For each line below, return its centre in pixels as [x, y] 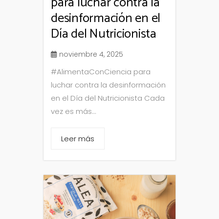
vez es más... [74, 111]
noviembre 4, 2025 [91, 54]
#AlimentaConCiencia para [101, 71]
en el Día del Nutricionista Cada [108, 98]
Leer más [78, 138]
